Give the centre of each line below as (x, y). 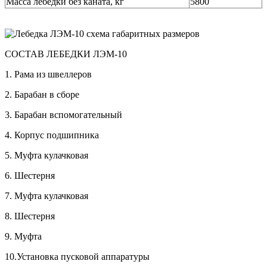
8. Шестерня (30, 216)
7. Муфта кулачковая (46, 196)
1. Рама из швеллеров (48, 74)
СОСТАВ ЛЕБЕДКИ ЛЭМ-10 (66, 54)
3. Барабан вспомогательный (63, 115)
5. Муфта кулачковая (46, 156)
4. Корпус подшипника (52, 135)
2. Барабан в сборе (42, 95)
